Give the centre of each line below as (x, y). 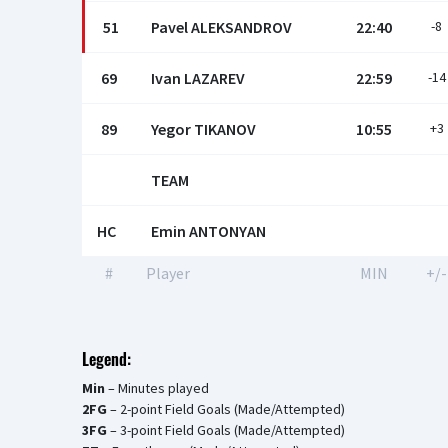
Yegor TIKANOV (203, 129)
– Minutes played (157, 388)
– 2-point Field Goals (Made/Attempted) (226, 409)
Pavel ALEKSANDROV (221, 27)
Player (168, 273)
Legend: (106, 359)
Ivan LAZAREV (198, 78)
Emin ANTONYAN (208, 231)
